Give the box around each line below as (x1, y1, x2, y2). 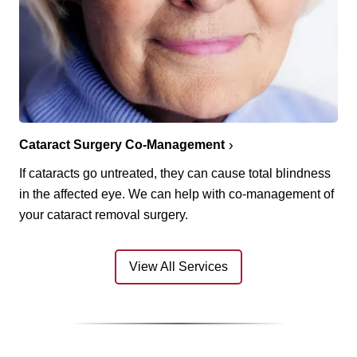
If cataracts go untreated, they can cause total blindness (19, 166, 331, 180)
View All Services (128, 260, 228, 274)
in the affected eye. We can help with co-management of (19, 186, 334, 201)
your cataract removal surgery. (19, 207, 188, 222)
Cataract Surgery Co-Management (19, 137, 225, 151)
